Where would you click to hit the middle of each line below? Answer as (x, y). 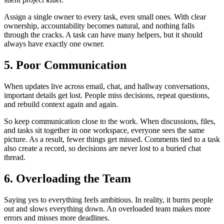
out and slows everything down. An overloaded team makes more (107, 208)
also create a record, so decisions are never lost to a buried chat (102, 148)
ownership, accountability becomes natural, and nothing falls (99, 26)
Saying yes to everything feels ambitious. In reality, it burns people (108, 199)
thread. (15, 157)
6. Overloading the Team (67, 178)
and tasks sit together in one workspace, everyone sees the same (104, 130)
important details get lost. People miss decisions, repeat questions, (107, 95)
